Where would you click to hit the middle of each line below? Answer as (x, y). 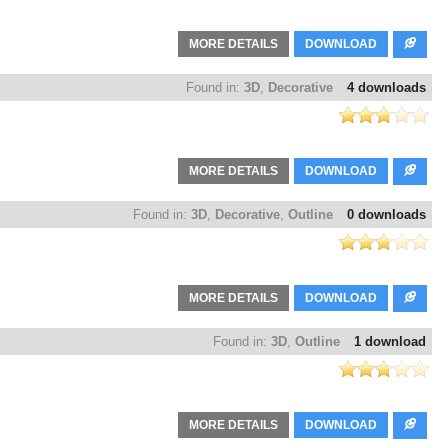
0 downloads (386, 215)
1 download (390, 342)
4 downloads (386, 88)
